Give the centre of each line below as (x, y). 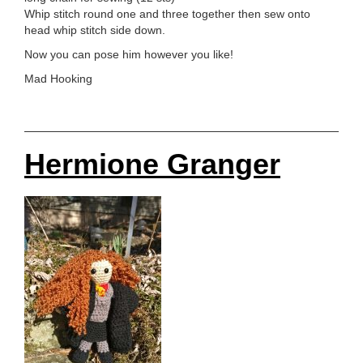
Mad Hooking (58, 79)
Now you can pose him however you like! (129, 55)
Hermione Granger (152, 164)
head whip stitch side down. (95, 30)
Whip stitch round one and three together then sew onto (167, 14)
